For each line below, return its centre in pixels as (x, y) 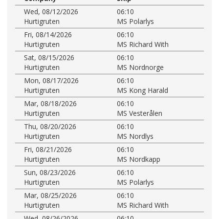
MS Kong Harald (142, 90)
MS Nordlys (135, 136)
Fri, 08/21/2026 (48, 149)
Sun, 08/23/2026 (50, 172)
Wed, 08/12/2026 (51, 11)
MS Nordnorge (140, 67)
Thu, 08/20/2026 (50, 126)
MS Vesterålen (140, 113)
